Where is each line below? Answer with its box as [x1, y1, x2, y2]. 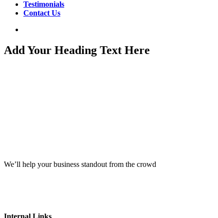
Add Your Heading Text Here [4, 43, 150, 56]
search [23, 25, 42, 33]
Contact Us [23, 9, 60, 17]
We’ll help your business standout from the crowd [4, 160, 156, 168]
